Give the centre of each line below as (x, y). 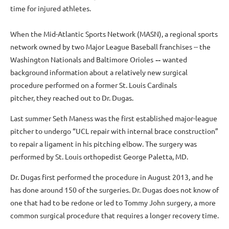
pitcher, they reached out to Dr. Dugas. (72, 98)
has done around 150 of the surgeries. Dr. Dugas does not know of (114, 190)
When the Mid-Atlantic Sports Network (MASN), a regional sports (114, 34)
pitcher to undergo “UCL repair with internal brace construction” (114, 131)
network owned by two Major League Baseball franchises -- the (110, 47)
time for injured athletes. (51, 8)
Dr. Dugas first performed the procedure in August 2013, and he (112, 177)
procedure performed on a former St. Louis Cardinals (94, 85)
